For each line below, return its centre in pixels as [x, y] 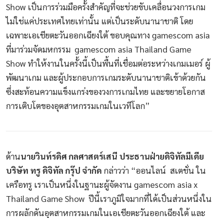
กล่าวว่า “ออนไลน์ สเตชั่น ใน [154, 170]
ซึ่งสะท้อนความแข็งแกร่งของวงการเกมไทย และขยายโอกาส [105, 91]
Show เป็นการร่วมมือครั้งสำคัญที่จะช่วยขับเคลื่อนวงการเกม [106, 7]
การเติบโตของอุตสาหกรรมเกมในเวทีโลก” [79, 106]
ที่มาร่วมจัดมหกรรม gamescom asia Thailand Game [99, 49]
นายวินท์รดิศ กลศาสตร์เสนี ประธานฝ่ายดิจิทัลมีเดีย [112, 156]
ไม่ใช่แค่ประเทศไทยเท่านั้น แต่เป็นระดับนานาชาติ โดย [100, 21]
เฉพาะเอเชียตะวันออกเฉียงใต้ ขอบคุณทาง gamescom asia [108, 35]
